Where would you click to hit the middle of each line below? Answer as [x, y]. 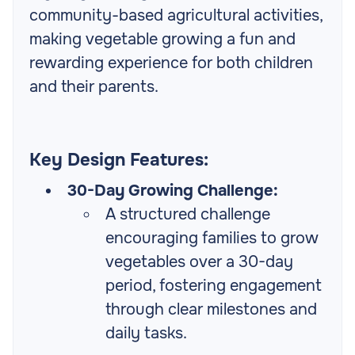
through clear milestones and [211, 310]
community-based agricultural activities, [176, 16]
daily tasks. [146, 334]
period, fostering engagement [214, 286]
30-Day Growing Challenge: [173, 191]
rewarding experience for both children [171, 63]
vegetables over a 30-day [199, 262]
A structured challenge [188, 215]
